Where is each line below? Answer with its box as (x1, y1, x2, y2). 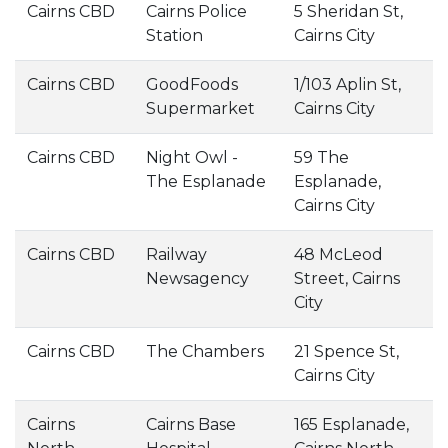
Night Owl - (146, 148, 238, 167)
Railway (146, 245, 207, 264)
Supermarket (146, 99, 255, 118)
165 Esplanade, (294, 415, 409, 434)
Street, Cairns (294, 269, 400, 288)
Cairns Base (146, 415, 236, 434)
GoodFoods (146, 75, 238, 94)
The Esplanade (146, 172, 266, 191)
